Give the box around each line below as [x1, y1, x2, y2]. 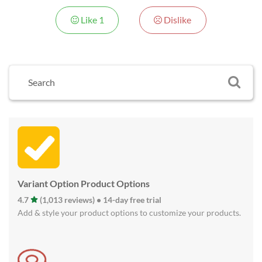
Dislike [162, 14, 192, 26]
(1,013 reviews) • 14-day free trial [38, 194, 161, 205]
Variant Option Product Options [18, 177, 150, 189]
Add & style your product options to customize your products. [18, 207, 241, 218]
